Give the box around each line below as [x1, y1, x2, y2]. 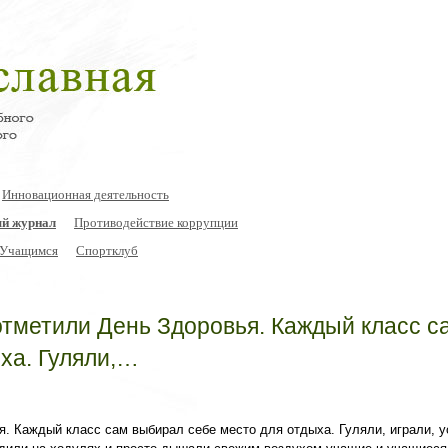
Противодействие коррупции [74, 213, 238, 231]
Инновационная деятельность [2, 185, 169, 203]
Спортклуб [76, 241, 138, 259]
